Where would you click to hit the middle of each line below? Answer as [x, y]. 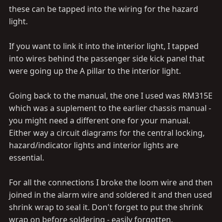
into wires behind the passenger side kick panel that [107, 58]
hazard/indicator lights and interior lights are [94, 145]
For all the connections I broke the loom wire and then [111, 182]
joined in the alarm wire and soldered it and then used [111, 195]
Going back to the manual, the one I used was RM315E [111, 96]
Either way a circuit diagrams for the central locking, [107, 133]
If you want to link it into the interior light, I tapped [104, 46]
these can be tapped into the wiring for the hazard [104, 9]
